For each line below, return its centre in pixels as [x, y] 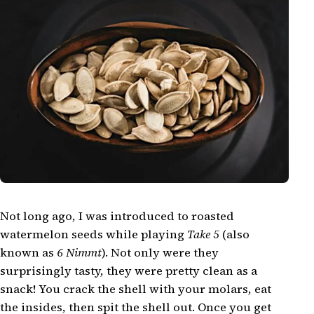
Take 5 [203, 234]
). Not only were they [160, 252]
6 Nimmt [79, 252]
